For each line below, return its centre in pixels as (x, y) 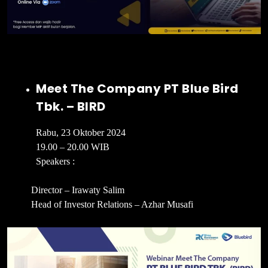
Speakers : (55, 162)
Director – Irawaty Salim (78, 190)
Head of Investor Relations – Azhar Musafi (112, 205)
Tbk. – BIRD (71, 107)
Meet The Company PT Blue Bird (137, 89)
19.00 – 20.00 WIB (73, 147)
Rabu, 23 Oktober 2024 (81, 133)
